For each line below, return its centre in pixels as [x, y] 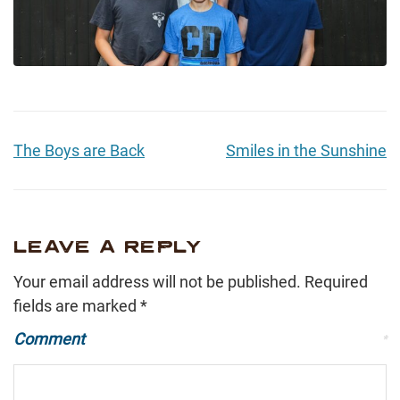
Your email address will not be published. [157, 281]
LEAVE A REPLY [108, 245]
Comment [49, 338]
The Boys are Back [79, 150]
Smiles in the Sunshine [306, 150]
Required [336, 281]
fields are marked [77, 305]
